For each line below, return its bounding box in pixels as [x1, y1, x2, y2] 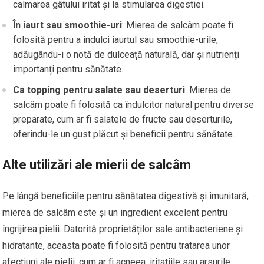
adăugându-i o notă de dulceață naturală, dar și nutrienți [13, 49, 240, 61]
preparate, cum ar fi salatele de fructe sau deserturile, [13, 114, 233, 126]
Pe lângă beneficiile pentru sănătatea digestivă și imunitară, [2, 190, 249, 202]
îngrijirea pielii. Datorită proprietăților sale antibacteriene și [2, 223, 243, 235]
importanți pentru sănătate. [13, 64, 124, 75]
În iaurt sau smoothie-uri [13, 19, 123, 31]
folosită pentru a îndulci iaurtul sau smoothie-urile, [13, 34, 219, 46]
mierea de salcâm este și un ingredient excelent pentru [2, 207, 228, 219]
